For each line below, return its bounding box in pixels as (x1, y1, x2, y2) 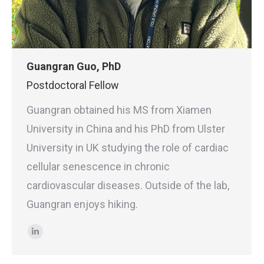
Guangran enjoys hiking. (27, 198, 138, 210)
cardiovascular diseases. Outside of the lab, (27, 179, 229, 192)
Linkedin (34, 232, 74, 245)
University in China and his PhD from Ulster (27, 123, 225, 135)
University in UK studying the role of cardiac (27, 141, 229, 154)
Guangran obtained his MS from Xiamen (27, 104, 212, 116)
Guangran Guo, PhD (27, 60, 121, 72)
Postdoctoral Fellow (27, 79, 119, 91)
